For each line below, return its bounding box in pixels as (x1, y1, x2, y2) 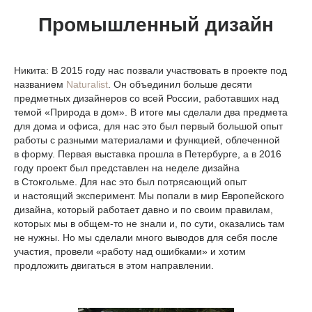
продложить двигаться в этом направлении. (14, 260, 214, 272)
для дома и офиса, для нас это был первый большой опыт (14, 120, 283, 132)
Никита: (14, 65, 49, 77)
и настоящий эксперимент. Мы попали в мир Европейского (14, 190, 284, 202)
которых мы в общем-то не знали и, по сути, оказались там (14, 218, 285, 230)
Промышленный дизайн (38, 14, 274, 36)
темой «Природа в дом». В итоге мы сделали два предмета (14, 107, 288, 118)
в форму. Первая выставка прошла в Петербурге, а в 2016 (14, 148, 281, 160)
